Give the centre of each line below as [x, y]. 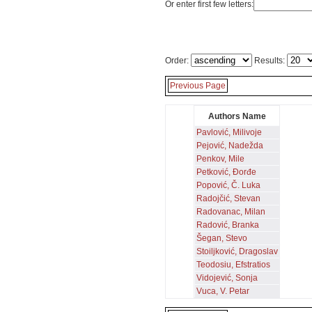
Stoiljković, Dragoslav [237, 251]
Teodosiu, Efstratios [233, 265]
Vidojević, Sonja [227, 278]
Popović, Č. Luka [228, 185]
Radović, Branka [228, 225]
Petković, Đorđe [226, 172]
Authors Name [237, 116]
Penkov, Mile [220, 159]
